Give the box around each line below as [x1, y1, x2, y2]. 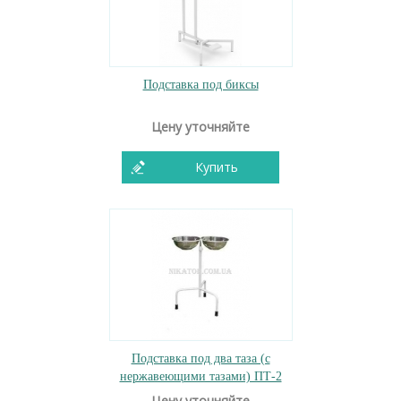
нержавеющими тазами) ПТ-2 [119, 370, 282, 383]
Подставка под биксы [142, 78, 259, 91]
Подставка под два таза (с [131, 352, 270, 365]
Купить [195, 158, 238, 175]
